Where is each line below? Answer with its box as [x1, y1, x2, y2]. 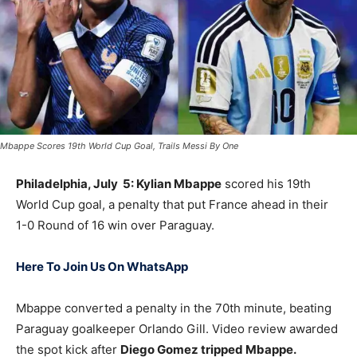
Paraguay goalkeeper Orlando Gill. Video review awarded [16, 321, 338, 337]
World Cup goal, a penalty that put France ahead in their [16, 197, 328, 213]
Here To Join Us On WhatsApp [16, 259, 188, 275]
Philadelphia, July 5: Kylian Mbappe [16, 176, 222, 192]
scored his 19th [222, 176, 311, 192]
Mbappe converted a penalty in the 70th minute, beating [16, 300, 331, 316]
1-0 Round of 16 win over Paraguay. [16, 218, 214, 233]
